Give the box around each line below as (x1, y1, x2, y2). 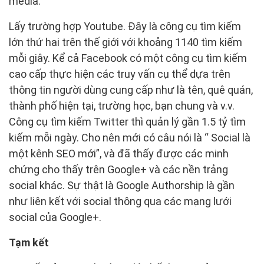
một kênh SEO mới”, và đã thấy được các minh (9, 147, 229, 160)
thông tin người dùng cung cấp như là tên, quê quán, (9, 83, 253, 96)
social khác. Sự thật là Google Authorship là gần (9, 179, 235, 192)
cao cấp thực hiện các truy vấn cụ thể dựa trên (9, 67, 230, 80)
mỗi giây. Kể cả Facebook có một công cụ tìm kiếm (9, 51, 247, 64)
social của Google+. (9, 210, 101, 223)
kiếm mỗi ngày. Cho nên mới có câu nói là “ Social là (9, 131, 250, 144)
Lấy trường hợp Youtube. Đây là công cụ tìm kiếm (9, 19, 241, 32)
